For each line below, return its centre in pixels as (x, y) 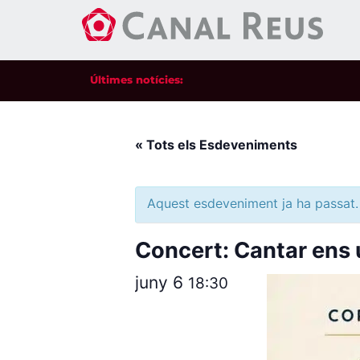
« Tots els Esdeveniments (216, 145)
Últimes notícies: (137, 80)
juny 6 (162, 282)
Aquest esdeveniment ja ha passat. (253, 203)
